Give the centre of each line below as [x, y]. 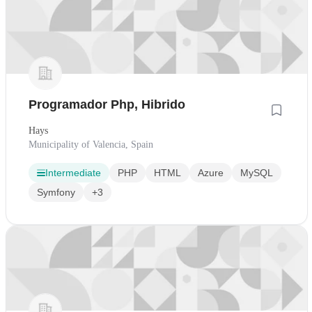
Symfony [56, 193]
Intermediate [73, 173]
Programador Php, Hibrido [107, 105]
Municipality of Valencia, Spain [91, 145]
